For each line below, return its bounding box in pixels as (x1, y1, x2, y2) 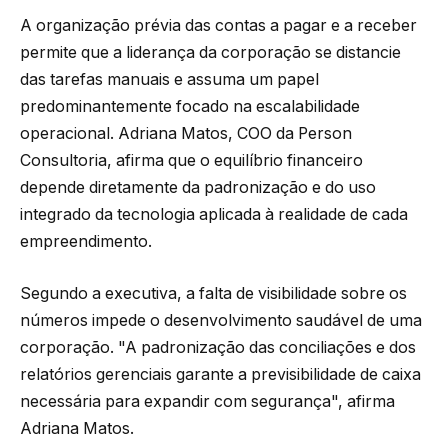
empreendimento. (20, 232, 152, 252)
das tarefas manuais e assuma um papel (20, 70, 319, 90)
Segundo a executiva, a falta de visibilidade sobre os (20, 283, 407, 303)
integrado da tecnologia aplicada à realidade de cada (20, 205, 408, 225)
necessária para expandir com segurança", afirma (20, 391, 395, 411)
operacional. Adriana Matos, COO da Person (20, 124, 352, 144)
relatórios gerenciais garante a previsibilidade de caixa (20, 364, 421, 384)
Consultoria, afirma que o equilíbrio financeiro (20, 151, 363, 171)
